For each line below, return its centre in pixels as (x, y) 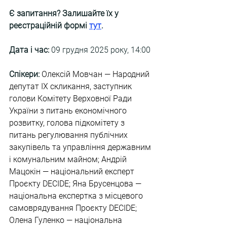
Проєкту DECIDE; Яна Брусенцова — (76, 184)
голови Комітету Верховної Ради (71, 99)
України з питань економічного (69, 111)
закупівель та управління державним (81, 147)
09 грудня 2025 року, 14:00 (100, 50)
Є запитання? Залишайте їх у (65, 13)
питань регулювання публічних (69, 135)
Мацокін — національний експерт (73, 172)
